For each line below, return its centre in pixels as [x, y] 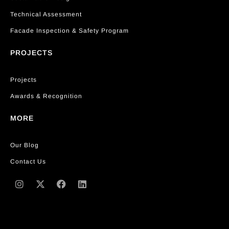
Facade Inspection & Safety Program [70, 31]
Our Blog [25, 145]
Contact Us [28, 162]
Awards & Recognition [46, 96]
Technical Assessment [46, 14]
